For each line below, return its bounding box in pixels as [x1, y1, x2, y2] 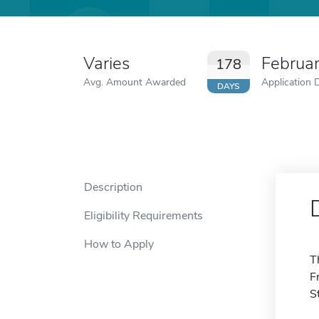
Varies [83, 52, 130, 75]
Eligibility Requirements [84, 208, 203, 224]
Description [84, 179, 142, 195]
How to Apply [84, 236, 154, 252]
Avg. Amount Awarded [83, 75, 186, 89]
